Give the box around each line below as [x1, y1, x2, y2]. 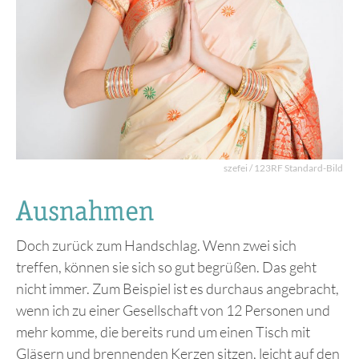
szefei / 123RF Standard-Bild [224, 162, 343, 175]
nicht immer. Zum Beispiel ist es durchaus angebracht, [16, 280, 339, 298]
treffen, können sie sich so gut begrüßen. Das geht [16, 258, 317, 276]
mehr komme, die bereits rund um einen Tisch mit [16, 323, 310, 341]
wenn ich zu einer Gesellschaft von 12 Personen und [16, 301, 330, 320]
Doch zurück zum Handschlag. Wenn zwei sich [16, 236, 296, 255]
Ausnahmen [16, 194, 154, 228]
